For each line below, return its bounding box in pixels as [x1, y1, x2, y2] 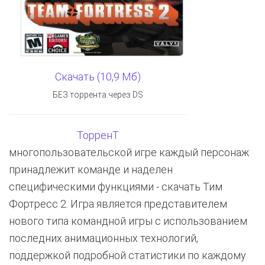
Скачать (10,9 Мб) [54, 70, 141, 83]
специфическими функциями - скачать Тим [9, 180, 222, 193]
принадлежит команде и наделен [9, 163, 173, 176]
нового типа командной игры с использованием [9, 215, 247, 227]
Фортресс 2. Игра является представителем [9, 198, 227, 210]
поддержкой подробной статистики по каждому [9, 249, 246, 261]
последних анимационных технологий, [9, 232, 198, 244]
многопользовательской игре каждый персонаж [9, 146, 249, 159]
